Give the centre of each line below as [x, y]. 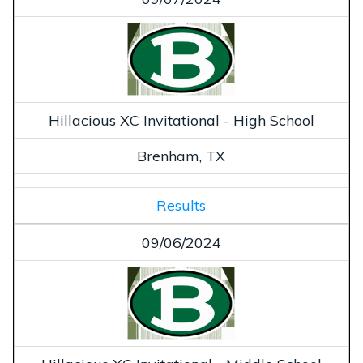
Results [181, 206]
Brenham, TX [181, 156]
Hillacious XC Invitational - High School [181, 121]
